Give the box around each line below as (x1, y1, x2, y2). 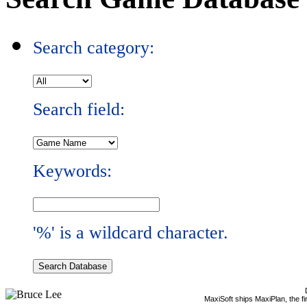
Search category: (33, 38, 154, 58)
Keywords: (33, 161, 112, 182)
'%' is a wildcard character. (33, 223, 228, 243)
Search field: (33, 99, 125, 120)
